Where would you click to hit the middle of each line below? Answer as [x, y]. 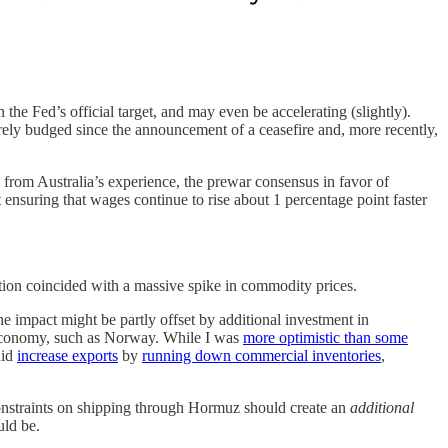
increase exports [67, 355]
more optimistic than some [325, 337]
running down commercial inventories [261, 355]
